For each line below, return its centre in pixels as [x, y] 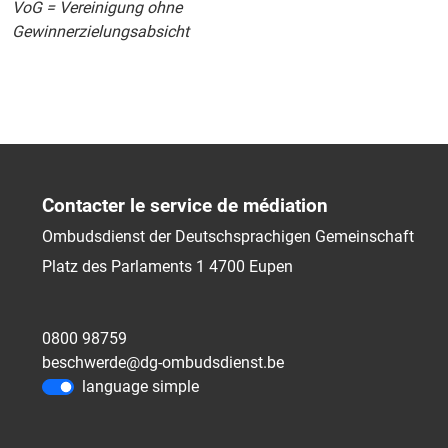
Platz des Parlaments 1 [123, 266]
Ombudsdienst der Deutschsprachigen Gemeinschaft [228, 236]
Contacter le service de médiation [185, 205]
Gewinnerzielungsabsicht [100, 31]
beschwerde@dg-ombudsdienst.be [163, 362]
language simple [140, 386]
